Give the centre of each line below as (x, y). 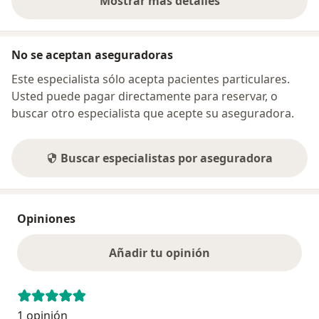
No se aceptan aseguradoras (92, 54)
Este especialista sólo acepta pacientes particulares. (151, 79)
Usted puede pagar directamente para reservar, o (145, 96)
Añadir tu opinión (159, 252)
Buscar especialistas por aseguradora (167, 158)
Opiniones (46, 218)
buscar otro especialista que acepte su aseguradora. (153, 113)
